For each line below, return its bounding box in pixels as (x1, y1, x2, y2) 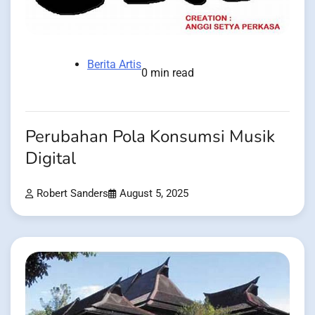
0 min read (141, 66, 194, 80)
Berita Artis (87, 58, 141, 72)
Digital (25, 147, 76, 171)
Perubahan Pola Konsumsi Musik (25, 125, 275, 149)
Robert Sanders (37, 188, 108, 200)
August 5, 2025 (120, 188, 188, 200)
